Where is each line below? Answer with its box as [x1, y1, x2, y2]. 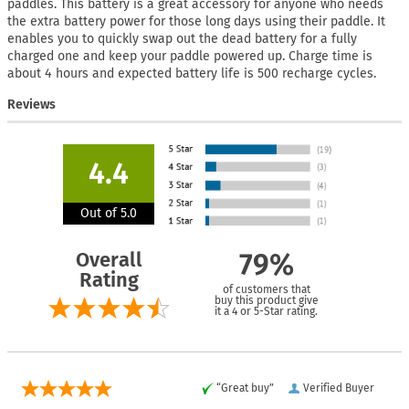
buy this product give [214, 293, 319, 307]
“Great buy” [216, 381, 274, 394]
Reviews [7, 96, 56, 112]
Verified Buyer [303, 381, 374, 394]
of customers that [222, 282, 310, 296]
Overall [75, 246, 142, 272]
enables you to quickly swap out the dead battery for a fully [7, 30, 357, 47]
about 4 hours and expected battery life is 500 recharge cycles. [7, 65, 376, 81]
